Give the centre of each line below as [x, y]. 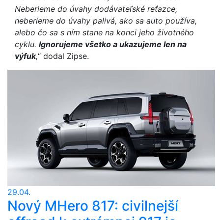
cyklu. [27, 44]
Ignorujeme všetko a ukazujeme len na [113, 44]
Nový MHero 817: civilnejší [93, 206]
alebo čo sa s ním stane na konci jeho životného [104, 32]
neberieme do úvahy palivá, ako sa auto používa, [106, 21]
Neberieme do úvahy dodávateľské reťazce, [96, 9]
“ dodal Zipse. [63, 56]
